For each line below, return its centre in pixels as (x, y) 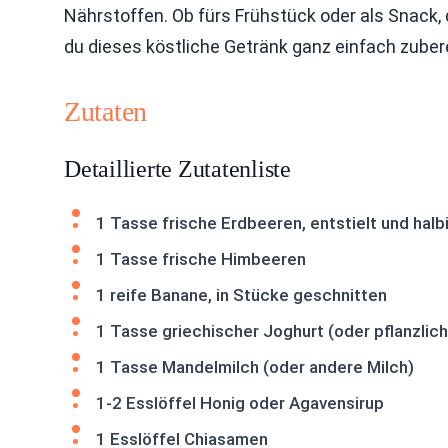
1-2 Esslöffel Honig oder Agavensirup (240, 403)
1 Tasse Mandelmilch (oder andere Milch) (255, 367)
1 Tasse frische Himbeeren (201, 259)
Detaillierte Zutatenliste (177, 169)
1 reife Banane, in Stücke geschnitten (241, 295)
